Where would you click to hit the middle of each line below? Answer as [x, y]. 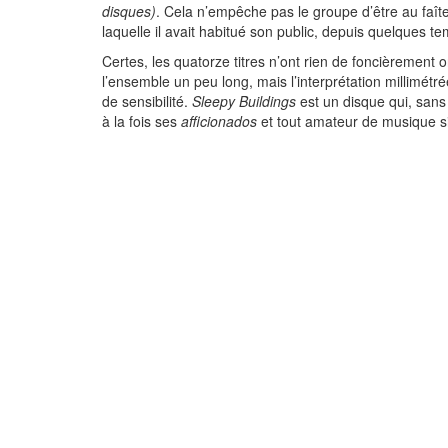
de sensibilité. [147, 101]
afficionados [219, 121]
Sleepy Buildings [244, 101]
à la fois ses [141, 121]
